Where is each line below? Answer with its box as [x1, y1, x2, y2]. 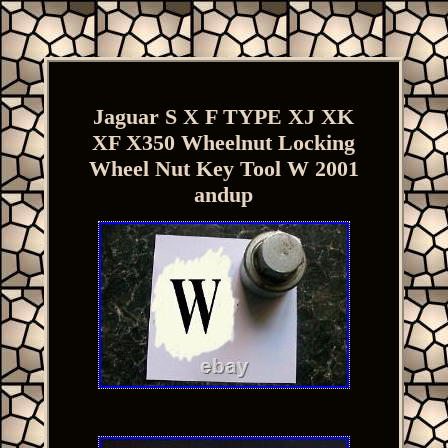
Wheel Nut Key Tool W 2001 [88, 155, 359, 181]
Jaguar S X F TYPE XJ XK [93, 103, 355, 129]
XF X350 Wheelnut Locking [92, 129, 356, 155]
